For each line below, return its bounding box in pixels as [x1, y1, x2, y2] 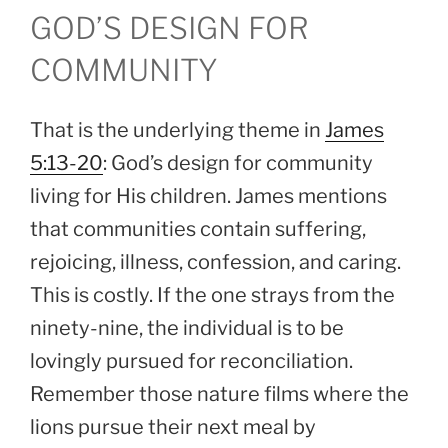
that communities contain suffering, [30, 216, 366, 241]
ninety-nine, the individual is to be [30, 315, 344, 340]
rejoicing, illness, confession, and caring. [30, 249, 401, 274]
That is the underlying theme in [30, 117, 325, 142]
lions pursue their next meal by [30, 414, 316, 439]
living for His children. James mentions [30, 183, 387, 208]
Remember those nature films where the [30, 381, 409, 406]
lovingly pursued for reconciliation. [30, 348, 353, 373]
